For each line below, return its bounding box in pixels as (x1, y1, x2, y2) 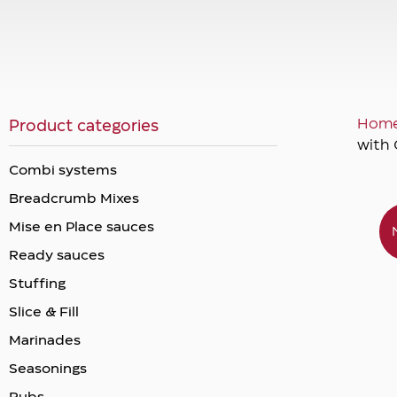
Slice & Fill (9, 306, 79, 319)
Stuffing (9, 277, 66, 291)
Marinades (9, 334, 81, 347)
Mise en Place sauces (9, 221, 154, 234)
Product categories (9, 119, 159, 134)
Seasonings (9, 362, 87, 376)
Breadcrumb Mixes (9, 192, 139, 206)
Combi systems (9, 164, 117, 177)
